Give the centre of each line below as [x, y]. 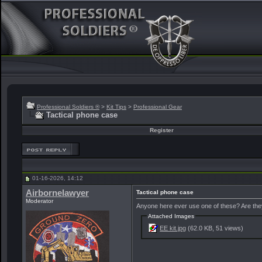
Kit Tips [116, 107]
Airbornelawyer [57, 193]
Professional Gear [158, 107]
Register [161, 130]
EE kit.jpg [173, 228]
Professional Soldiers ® [68, 107]
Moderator [39, 201]
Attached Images [171, 216]
